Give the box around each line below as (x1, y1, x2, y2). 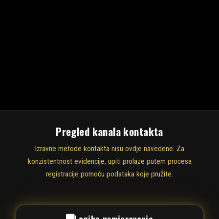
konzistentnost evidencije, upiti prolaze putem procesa (27, 156, 192, 166)
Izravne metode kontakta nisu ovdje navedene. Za (35, 144, 184, 153)
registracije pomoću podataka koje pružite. (46, 169, 173, 178)
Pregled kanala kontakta (56, 124, 163, 139)
